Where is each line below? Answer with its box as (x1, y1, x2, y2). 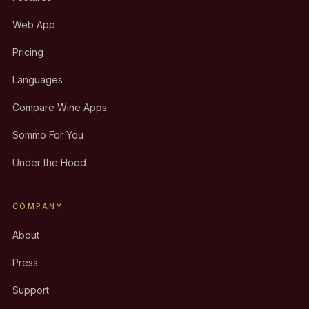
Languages (12, 74, 63, 86)
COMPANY (12, 201, 63, 211)
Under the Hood (12, 157, 86, 168)
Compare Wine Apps (12, 101, 107, 113)
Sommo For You (12, 129, 83, 141)
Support (12, 284, 49, 296)
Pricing (12, 46, 43, 58)
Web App (12, 19, 55, 30)
